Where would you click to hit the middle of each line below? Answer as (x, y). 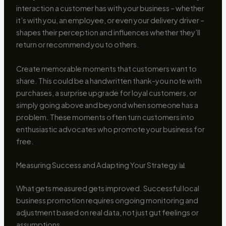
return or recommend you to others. (77, 45)
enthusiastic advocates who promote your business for (110, 129)
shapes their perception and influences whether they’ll (108, 33)
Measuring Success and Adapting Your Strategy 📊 (101, 165)
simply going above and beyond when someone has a (107, 105)
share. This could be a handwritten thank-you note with (109, 80)
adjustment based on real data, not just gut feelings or (107, 213)
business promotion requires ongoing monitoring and (107, 201)
